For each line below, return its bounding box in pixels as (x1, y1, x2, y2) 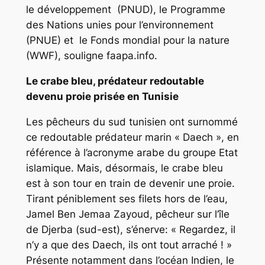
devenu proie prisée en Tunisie (25, 91, 179, 103)
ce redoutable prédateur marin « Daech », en (25, 131, 239, 144)
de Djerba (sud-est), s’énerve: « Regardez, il (25, 224, 235, 236)
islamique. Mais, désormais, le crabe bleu (25, 162, 223, 174)
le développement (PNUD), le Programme (25, 4, 225, 16)
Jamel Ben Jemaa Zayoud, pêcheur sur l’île (25, 208, 230, 221)
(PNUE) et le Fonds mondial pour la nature (25, 34, 230, 47)
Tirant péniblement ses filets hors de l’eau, (25, 193, 228, 205)
